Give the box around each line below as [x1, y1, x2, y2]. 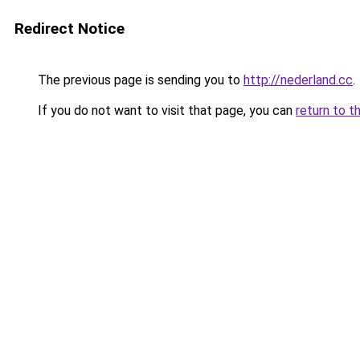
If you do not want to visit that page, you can [35, 103, 296, 118]
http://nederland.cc [243, 72, 353, 88]
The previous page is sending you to [35, 72, 243, 88]
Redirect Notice [14, 19, 125, 38]
